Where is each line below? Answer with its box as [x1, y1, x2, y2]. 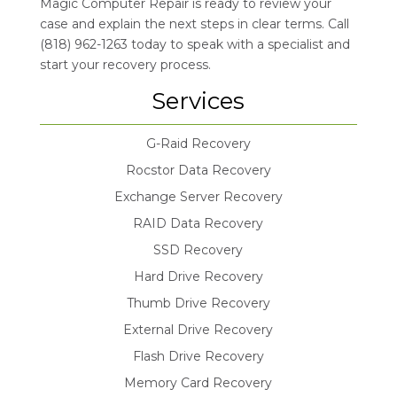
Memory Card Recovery [124, 375, 273, 392]
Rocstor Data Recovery [125, 162, 271, 179]
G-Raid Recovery [145, 136, 251, 152]
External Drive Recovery [123, 322, 274, 339]
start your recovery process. [39, 57, 211, 74]
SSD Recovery [153, 242, 244, 259]
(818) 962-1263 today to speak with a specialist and [39, 36, 350, 53]
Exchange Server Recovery [113, 189, 283, 206]
